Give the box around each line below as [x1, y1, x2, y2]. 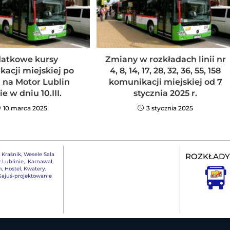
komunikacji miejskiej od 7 [108, 76, 222, 87]
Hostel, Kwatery [4, 165, 45, 172]
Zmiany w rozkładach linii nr [105, 54, 226, 64]
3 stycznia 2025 [146, 104, 194, 112]
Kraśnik [1, 150, 21, 158]
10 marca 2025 [3, 104, 47, 112]
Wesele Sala [23, 150, 54, 158]
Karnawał [26, 158, 53, 165]
